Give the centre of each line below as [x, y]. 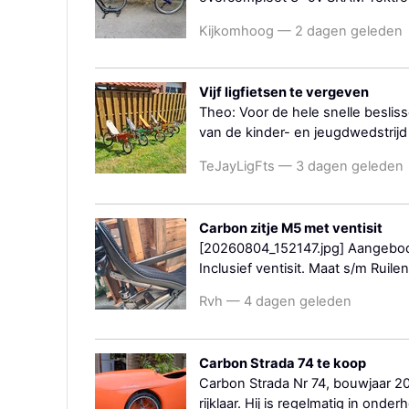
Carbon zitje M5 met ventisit [291, 228]
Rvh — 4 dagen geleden [275, 302]
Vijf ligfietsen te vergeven [284, 93]
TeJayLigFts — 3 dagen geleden [301, 167]
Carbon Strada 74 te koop [283, 363]
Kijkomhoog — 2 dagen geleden [301, 31]
